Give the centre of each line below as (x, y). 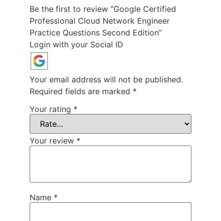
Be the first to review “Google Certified (103, 9)
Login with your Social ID (76, 44)
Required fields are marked (81, 91)
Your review (53, 140)
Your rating (52, 109)
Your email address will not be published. (106, 79)
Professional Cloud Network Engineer (100, 20)
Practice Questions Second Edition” (96, 32)
